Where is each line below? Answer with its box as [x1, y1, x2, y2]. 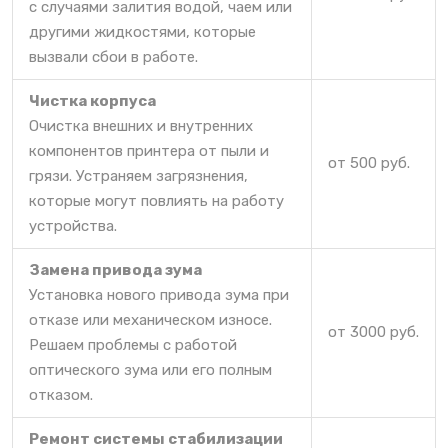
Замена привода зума [29, 260, 202, 279]
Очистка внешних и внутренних [29, 116, 253, 135]
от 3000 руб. [328, 322, 419, 341]
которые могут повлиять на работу [29, 191, 284, 210]
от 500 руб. [328, 153, 410, 172]
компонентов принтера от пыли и [29, 141, 269, 160]
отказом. [29, 385, 93, 404]
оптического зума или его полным [29, 360, 272, 379]
